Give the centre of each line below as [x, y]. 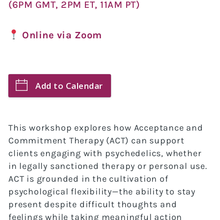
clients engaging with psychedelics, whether [105, 153]
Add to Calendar [69, 86]
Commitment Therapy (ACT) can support [96, 141]
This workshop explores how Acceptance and [106, 128]
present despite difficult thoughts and [93, 205]
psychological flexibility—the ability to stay [102, 192]
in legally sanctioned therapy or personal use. [108, 166]
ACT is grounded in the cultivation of [88, 179]
